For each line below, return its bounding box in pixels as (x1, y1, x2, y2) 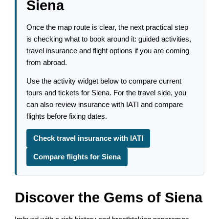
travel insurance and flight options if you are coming (26, 46, 190, 55)
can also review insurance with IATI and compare (26, 101, 183, 109)
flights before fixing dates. (26, 112, 108, 121)
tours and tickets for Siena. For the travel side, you (26, 89, 187, 97)
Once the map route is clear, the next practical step (26, 23, 189, 31)
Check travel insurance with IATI (33, 134, 144, 143)
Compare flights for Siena (33, 153, 121, 161)
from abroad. (26, 58, 67, 66)
